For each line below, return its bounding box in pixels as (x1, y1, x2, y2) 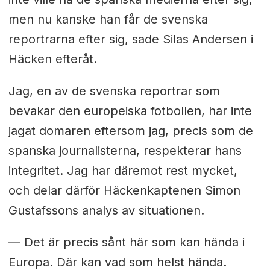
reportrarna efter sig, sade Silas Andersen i (8, 32, 253, 47)
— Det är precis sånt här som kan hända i (8, 235, 245, 250)
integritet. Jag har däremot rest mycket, (8, 163, 237, 178)
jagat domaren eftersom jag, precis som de (8, 124, 253, 139)
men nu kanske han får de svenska (8, 12, 208, 27)
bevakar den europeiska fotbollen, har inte (8, 104, 252, 119)
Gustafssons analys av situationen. (8, 203, 204, 218)
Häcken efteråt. (8, 52, 97, 67)
